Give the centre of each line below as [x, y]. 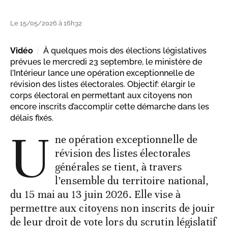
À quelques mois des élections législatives [125, 51]
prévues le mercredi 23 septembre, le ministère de [106, 62]
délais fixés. [32, 118]
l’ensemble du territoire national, [132, 181]
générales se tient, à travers [119, 167]
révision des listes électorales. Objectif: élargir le [103, 84]
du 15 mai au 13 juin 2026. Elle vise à [95, 195]
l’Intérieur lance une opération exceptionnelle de [102, 73]
